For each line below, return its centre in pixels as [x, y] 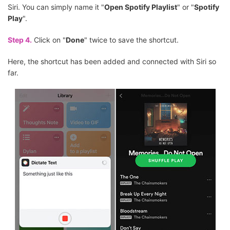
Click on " [49, 40]
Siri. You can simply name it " [56, 7]
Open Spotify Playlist [141, 7]
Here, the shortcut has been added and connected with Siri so [112, 61]
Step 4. [20, 40]
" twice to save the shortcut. [131, 40]
